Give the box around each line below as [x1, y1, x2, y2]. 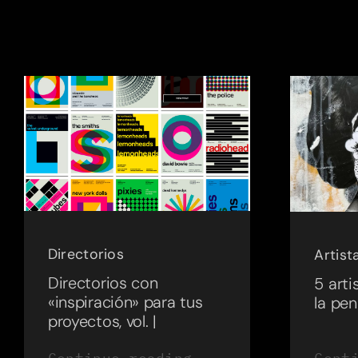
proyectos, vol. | [47, 311, 157, 332]
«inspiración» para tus [47, 292, 203, 313]
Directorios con [47, 272, 158, 294]
